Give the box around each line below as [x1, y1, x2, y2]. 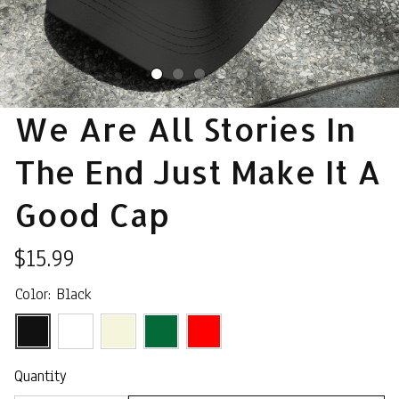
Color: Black [15, 284, 91, 305]
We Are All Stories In [14, 109, 355, 150]
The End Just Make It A [14, 151, 381, 192]
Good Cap [14, 194, 169, 235]
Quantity [14, 366, 67, 387]
